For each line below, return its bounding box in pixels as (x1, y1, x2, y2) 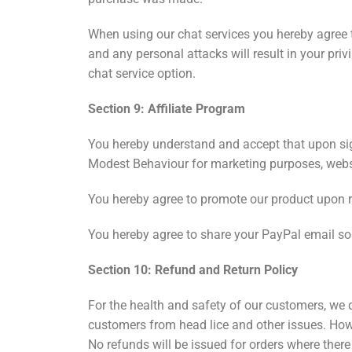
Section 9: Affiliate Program (88, 101, 245, 117)
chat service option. (88, 66, 196, 82)
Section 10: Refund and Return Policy (88, 262, 298, 278)
